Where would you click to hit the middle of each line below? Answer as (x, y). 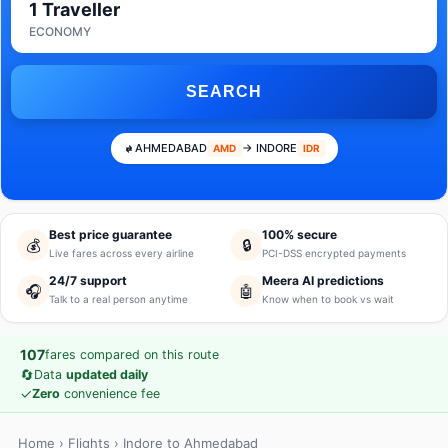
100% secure (299, 234)
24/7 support (88, 280)
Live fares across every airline (121, 253)
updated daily (107, 374)
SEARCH (224, 91)
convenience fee (110, 393)
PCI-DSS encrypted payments (334, 253)
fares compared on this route (132, 354)
